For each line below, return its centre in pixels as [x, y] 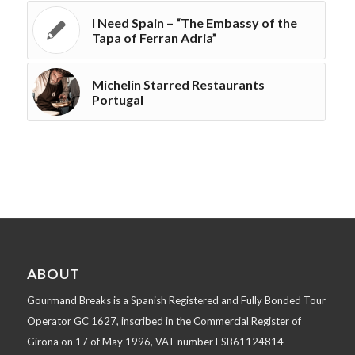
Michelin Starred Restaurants [178, 85]
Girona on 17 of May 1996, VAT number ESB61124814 [155, 342]
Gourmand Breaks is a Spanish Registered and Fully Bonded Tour [176, 301]
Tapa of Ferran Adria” [154, 38]
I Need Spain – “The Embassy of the [194, 23]
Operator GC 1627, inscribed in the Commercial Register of [164, 321]
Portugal [117, 100]
